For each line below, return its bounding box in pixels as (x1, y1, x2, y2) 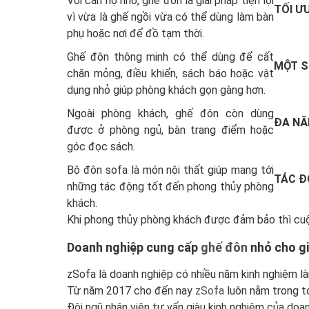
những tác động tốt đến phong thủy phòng (67, 180, 274, 194)
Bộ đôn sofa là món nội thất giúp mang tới (67, 163, 274, 177)
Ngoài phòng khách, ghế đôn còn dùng (67, 107, 274, 121)
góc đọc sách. (67, 140, 135, 154)
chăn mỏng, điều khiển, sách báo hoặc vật (67, 67, 274, 81)
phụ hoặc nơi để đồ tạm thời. (67, 27, 204, 41)
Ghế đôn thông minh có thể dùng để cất (67, 50, 274, 64)
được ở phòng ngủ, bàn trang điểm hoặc (67, 123, 274, 137)
